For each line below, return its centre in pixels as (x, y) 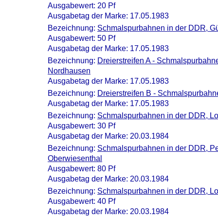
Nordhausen (69, 71)
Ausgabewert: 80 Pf (82, 169)
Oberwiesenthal (75, 158)
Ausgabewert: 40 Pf (82, 201)
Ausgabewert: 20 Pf (82, 6)
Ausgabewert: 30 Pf (82, 126)
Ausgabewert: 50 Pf (82, 38)
